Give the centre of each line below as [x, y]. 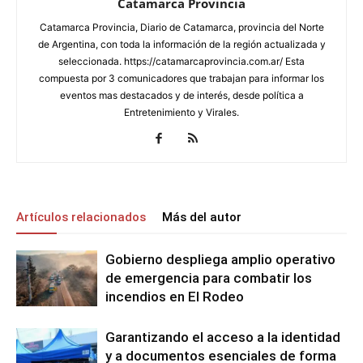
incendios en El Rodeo [175, 297]
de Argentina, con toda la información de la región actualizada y [181, 44]
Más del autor [202, 217]
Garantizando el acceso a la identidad [223, 337]
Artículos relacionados [81, 217]
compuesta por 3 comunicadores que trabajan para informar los [181, 78]
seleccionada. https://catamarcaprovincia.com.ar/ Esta [181, 61]
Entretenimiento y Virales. [181, 112]
